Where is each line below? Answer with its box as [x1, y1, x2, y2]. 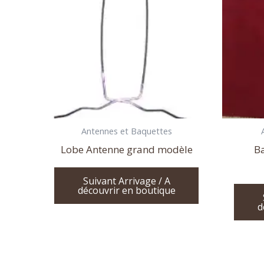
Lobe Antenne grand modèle [60, 142, 193, 156]
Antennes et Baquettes [81, 126, 172, 137]
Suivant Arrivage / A [82, 174, 170, 188]
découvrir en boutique [77, 184, 176, 197]
